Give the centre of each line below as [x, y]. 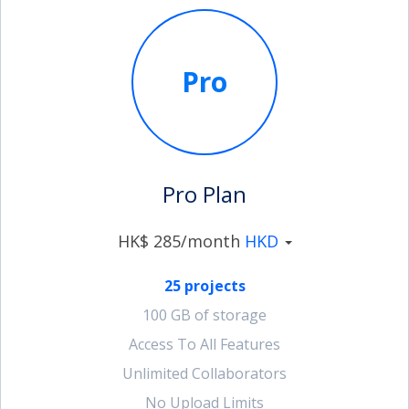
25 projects [204, 286]
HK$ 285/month [181, 241]
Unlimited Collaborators [204, 373]
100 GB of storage [204, 315]
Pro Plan [204, 194]
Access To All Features [204, 344]
